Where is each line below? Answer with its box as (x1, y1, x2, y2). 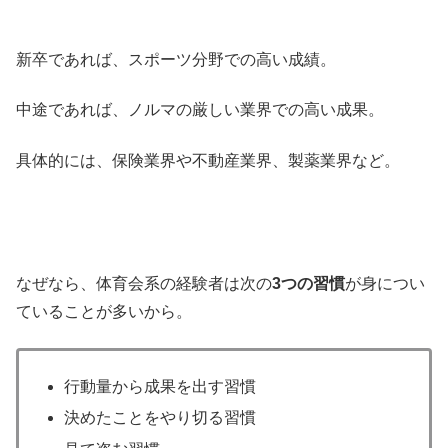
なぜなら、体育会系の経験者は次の (16, 274, 272, 292)
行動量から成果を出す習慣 (64, 378, 257, 396)
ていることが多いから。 (16, 302, 192, 320)
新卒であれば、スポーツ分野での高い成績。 (16, 50, 336, 68)
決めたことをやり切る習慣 (64, 409, 257, 427)
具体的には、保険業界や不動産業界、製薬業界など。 (16, 151, 400, 169)
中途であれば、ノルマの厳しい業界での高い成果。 (16, 101, 384, 119)
